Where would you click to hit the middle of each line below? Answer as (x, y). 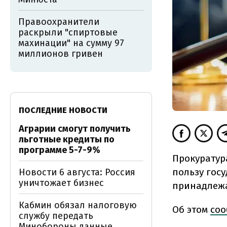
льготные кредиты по (67, 139)
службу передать (56, 216)
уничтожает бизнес (61, 183)
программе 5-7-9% (60, 150)
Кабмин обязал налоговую (78, 205)
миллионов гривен (61, 54)
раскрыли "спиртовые (68, 32)
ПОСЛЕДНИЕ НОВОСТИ (63, 110)
